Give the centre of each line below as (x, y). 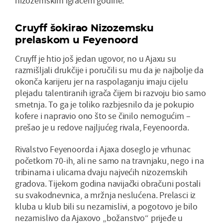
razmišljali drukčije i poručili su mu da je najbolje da (110, 70)
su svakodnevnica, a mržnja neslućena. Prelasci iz (106, 195)
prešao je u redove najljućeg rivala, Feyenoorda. (102, 127)
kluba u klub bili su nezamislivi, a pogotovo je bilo (106, 207)
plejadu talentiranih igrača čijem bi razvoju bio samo (111, 93)
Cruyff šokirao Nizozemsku (85, 28)
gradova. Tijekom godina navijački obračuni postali (108, 184)
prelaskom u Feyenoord (77, 40)
